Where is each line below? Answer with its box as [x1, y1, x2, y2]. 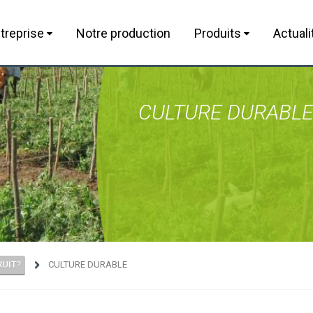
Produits [194, 26, 244, 41]
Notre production [76, 26, 170, 41]
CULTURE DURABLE [48, 259, 127, 270]
